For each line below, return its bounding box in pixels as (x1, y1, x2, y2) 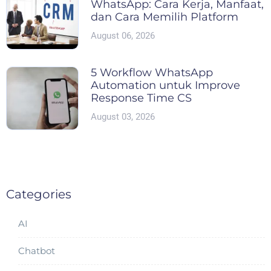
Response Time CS (91, 91, 192, 105)
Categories (6, 186, 71, 201)
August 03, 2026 (91, 111, 155, 122)
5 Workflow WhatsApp (91, 65, 213, 79)
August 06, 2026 (91, 30, 155, 42)
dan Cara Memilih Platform (91, 10, 238, 24)
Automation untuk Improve (91, 78, 240, 92)
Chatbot (18, 244, 55, 256)
